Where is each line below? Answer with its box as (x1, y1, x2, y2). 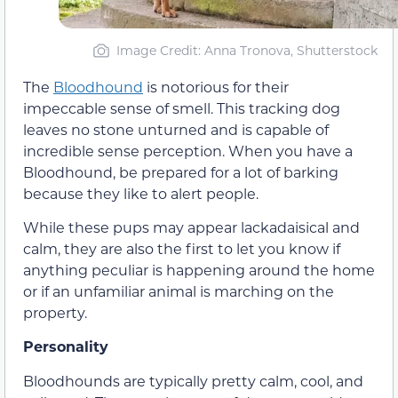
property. (23, 302, 87, 322)
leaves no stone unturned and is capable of (23, 119, 329, 139)
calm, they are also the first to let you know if (23, 238, 340, 258)
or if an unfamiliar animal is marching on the (23, 281, 334, 300)
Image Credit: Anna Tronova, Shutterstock (115, 41, 378, 59)
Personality (23, 337, 108, 356)
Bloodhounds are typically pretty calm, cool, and (23, 370, 363, 390)
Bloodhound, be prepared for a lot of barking (23, 162, 338, 181)
